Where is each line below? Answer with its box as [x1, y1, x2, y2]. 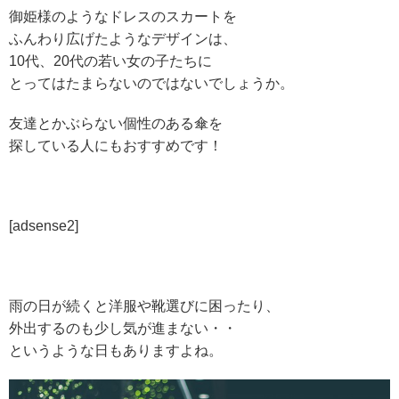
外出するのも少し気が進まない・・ [9, 320, 237, 336]
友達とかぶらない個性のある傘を [9, 115, 223, 131]
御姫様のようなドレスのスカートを [9, 8, 237, 24]
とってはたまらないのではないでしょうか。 [9, 75, 294, 91]
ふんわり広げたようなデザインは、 [9, 30, 237, 46]
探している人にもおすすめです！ [9, 137, 223, 153]
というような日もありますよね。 [9, 342, 223, 358]
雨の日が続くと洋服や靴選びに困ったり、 [9, 297, 280, 313]
